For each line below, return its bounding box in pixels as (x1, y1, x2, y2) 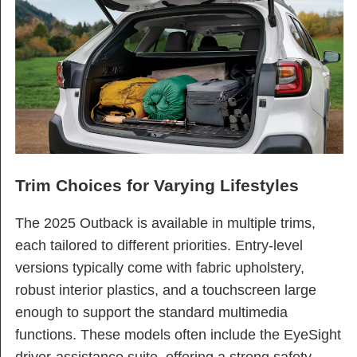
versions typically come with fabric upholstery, (15, 259, 304, 276)
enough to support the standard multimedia (15, 304, 288, 320)
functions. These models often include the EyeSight (15, 326, 341, 343)
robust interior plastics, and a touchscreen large (15, 281, 316, 298)
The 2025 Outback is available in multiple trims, (15, 214, 316, 231)
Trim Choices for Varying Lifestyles (15, 176, 299, 194)
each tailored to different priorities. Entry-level (15, 237, 303, 253)
